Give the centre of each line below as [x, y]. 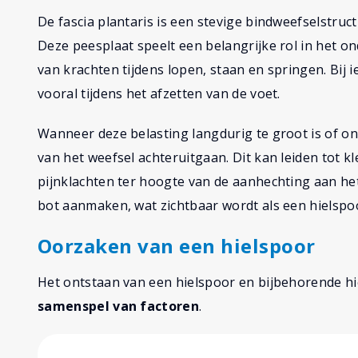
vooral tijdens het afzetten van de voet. [159, 94]
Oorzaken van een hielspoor [177, 246]
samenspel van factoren [119, 306]
